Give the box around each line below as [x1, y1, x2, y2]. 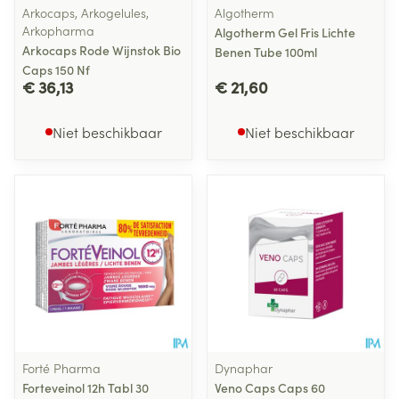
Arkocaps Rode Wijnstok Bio [22, 41, 181, 59]
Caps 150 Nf [22, 61, 90, 78]
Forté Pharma [22, 359, 101, 377]
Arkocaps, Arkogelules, [22, 4, 149, 21]
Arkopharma [22, 21, 94, 39]
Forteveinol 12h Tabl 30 [22, 379, 149, 396]
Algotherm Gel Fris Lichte [215, 23, 355, 41]
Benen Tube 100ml [215, 43, 317, 61]
